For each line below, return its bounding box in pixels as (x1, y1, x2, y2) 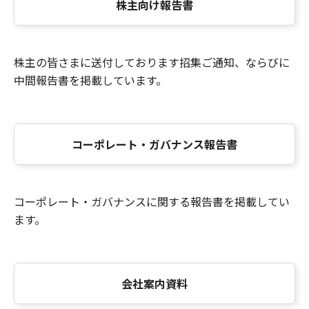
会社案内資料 (121, 275, 188, 292)
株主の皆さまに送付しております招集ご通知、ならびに (14, 54, 290, 70)
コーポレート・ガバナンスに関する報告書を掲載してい (14, 193, 290, 210)
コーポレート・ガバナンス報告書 (72, 136, 237, 152)
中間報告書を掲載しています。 (14, 72, 167, 88)
